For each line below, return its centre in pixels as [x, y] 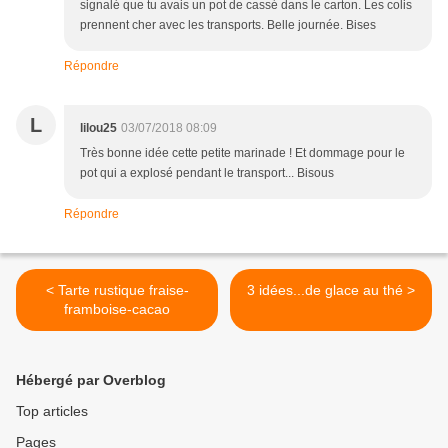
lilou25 [98, 128]
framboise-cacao [117, 309]
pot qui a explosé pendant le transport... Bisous [207, 173]
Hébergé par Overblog [91, 380]
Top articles [52, 411]
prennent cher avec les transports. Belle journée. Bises [228, 25]
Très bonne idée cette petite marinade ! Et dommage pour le [242, 153]
